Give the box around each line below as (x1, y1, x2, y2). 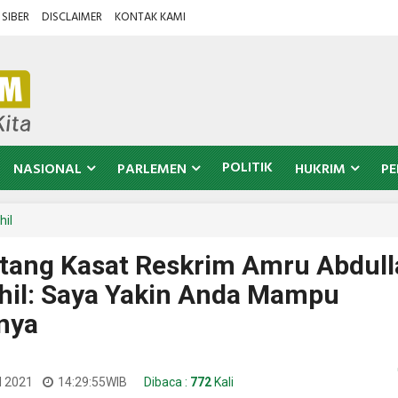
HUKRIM (295, 158, 346, 181)
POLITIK (222, 156, 273, 179)
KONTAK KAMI (115, 8, 186, 27)
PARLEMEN (117, 158, 187, 181)
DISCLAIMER (42, 8, 102, 27)
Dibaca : (141, 375, 190, 389)
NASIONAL (13, 158, 82, 181)
